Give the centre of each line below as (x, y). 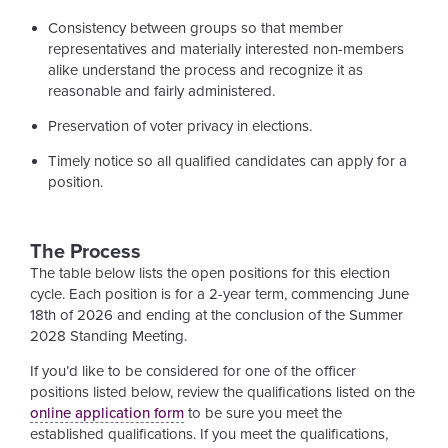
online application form (107, 413)
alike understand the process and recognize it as (205, 69)
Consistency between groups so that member (195, 27)
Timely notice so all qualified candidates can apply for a (227, 160)
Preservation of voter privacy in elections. (180, 125)
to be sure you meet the (263, 413)
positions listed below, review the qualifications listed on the (222, 392)
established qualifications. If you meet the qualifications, (209, 434)
